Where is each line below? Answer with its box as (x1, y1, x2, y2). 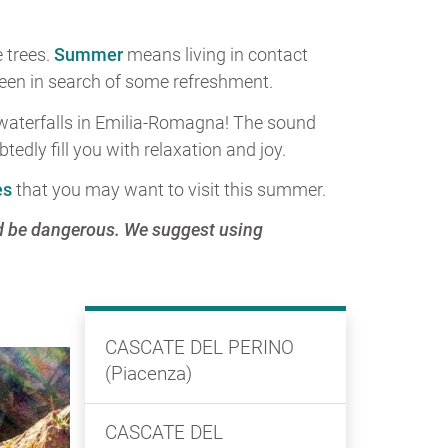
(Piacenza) (104, 362, 192, 386)
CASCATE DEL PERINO (104, 336, 294, 360)
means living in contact (127, 43, 308, 65)
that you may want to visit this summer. (12, 179, 326, 201)
